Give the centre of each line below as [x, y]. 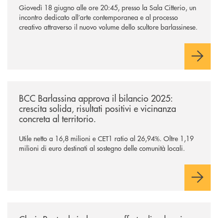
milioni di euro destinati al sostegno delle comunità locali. [102, 148]
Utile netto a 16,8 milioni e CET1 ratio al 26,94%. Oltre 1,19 [106, 138]
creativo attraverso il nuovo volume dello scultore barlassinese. [108, 27]
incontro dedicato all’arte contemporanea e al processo [99, 17]
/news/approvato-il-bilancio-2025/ [60, 85]
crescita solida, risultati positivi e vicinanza [98, 108]
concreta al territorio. [57, 118]
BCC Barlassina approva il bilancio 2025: [96, 98]
